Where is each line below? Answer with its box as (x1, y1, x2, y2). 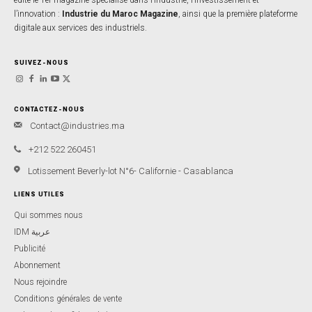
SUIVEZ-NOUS (14, 58, 69, 66)
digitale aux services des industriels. (14, 22, 147, 33)
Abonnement (14, 260, 61, 270)
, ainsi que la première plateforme (178, 8, 297, 19)
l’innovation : (14, 8, 60, 19)
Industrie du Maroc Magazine (60, 8, 178, 19)
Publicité (14, 243, 45, 253)
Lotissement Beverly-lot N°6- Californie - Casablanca (28, 165, 233, 176)
